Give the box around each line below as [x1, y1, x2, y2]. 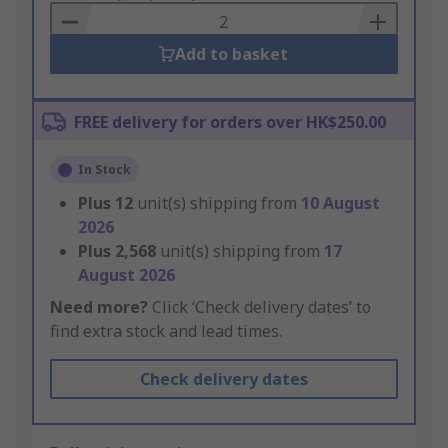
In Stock [78, 161, 131, 179]
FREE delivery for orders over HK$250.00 [74, 111, 386, 134]
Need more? [50, 296, 148, 319]
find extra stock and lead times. [50, 320, 282, 343]
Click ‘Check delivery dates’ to [148, 296, 371, 319]
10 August [301, 192, 380, 215]
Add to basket [175, 43, 289, 66]
